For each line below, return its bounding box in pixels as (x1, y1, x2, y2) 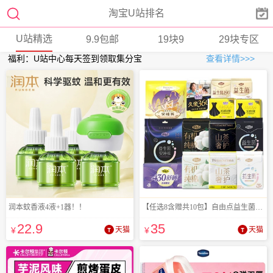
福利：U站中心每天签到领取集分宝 (8, 54, 143, 63)
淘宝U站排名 (108, 8, 165, 18)
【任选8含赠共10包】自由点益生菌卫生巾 (255, 203, 263, 211)
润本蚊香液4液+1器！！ (9, 203, 87, 211)
